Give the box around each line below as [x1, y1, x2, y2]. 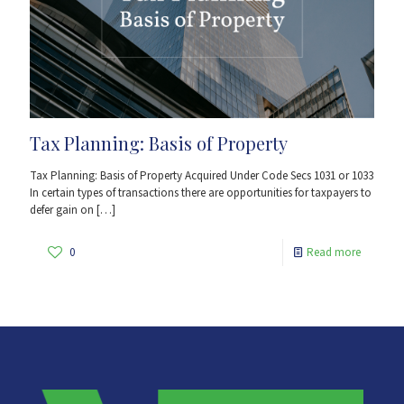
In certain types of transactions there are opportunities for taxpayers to [30, 184, 372, 201]
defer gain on [30, 201, 94, 218]
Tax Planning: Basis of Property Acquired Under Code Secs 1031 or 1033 [30, 167, 373, 184]
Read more [307, 243, 361, 261]
